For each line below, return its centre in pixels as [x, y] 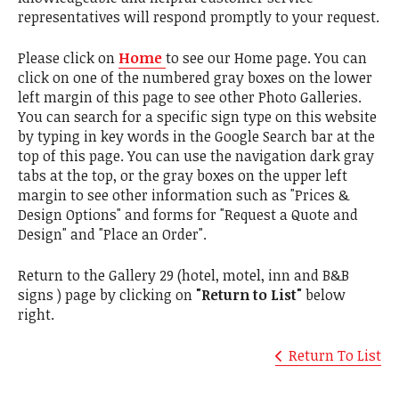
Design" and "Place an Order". [112, 234]
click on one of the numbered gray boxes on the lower [195, 77]
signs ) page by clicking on [107, 295]
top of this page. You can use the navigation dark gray [196, 156]
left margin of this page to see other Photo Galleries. [190, 97]
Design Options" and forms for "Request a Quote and [188, 215]
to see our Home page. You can [266, 58]
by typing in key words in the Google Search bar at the [196, 136]
